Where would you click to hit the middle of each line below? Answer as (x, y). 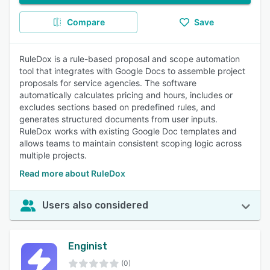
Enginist (88, 246)
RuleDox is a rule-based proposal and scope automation (130, 59)
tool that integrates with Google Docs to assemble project (132, 71)
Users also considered (95, 205)
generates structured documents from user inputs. (118, 119)
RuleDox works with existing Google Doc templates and (128, 131)
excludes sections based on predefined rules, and (118, 107)
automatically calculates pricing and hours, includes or (126, 95)
